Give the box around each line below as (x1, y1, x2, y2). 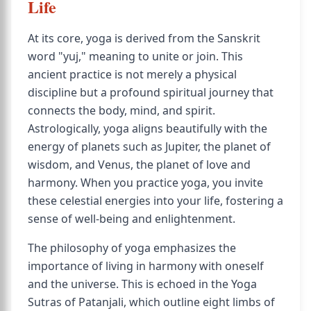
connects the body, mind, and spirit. (28, 103, 215, 118)
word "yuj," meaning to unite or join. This (28, 49, 243, 64)
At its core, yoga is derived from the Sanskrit (28, 31, 260, 46)
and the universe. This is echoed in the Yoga (28, 276, 257, 292)
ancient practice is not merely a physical (28, 67, 237, 82)
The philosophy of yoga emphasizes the (28, 240, 236, 255)
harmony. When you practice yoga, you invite (28, 175, 263, 190)
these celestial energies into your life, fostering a (28, 193, 283, 208)
